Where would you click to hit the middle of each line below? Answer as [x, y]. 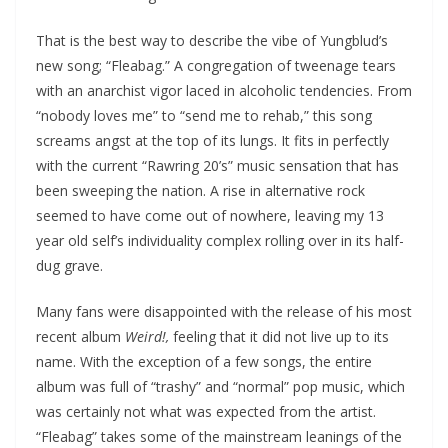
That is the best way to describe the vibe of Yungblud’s [212, 40]
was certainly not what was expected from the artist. [206, 411]
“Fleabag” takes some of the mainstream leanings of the [219, 436]
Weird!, [147, 336]
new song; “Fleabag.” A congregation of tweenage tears [216, 65]
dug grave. [69, 265]
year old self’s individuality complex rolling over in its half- [220, 240]
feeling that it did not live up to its [279, 336]
